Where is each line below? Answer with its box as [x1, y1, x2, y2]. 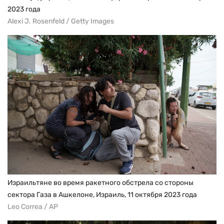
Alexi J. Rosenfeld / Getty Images [7, 17, 114, 26]
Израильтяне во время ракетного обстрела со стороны [7, 178, 193, 187]
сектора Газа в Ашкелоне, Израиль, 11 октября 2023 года [7, 190, 197, 199]
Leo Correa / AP [7, 202, 58, 211]
